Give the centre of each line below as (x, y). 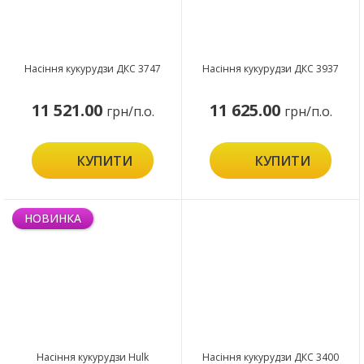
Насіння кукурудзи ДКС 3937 (271, 69)
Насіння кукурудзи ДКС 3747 (93, 69)
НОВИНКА (53, 219)
